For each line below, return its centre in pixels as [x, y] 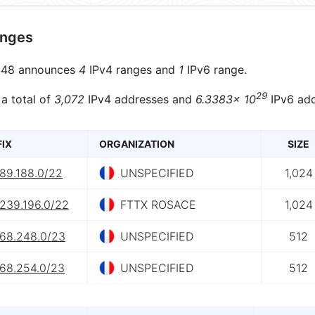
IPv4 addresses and [140, 99]
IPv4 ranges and [132, 70]
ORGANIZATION [137, 144]
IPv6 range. [215, 70]
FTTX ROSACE [158, 205]
